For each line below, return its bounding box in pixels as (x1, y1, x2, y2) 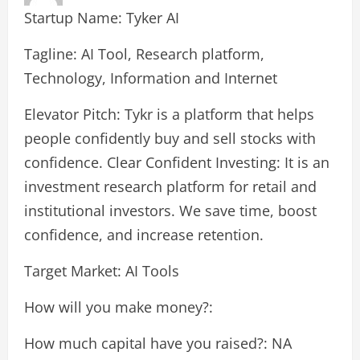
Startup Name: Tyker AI (24, 7, 179, 27)
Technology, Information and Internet (24, 67, 277, 88)
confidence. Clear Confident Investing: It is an (24, 152, 329, 172)
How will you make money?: (24, 297, 213, 317)
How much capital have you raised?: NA (24, 333, 292, 353)
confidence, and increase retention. (24, 224, 264, 244)
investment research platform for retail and (24, 176, 317, 196)
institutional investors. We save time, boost (24, 200, 317, 220)
